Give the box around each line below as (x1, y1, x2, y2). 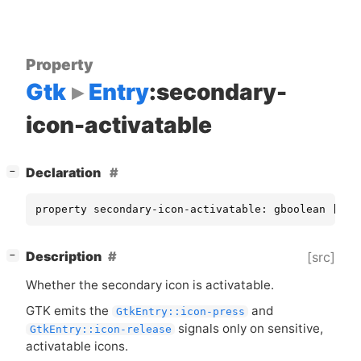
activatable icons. (26, 338, 128, 354)
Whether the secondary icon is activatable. (26, 277, 274, 293)
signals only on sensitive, (175, 320, 324, 336)
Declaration (26, 165, 103, 181)
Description (26, 249, 102, 265)
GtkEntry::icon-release (29, 322, 172, 335)
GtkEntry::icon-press (115, 305, 245, 317)
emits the (51, 302, 112, 318)
